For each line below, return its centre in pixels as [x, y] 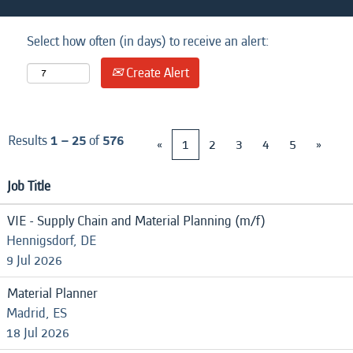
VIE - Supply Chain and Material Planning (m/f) [136, 221]
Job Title [29, 186]
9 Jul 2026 [34, 260]
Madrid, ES [37, 313]
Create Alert [156, 73]
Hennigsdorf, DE [51, 241]
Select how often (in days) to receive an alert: [148, 41]
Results [29, 141]
